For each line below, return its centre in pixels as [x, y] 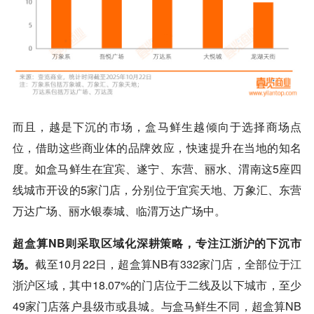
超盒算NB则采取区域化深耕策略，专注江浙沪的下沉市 [157, 243]
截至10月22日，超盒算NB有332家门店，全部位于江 [169, 264]
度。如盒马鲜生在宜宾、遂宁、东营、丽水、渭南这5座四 [157, 168]
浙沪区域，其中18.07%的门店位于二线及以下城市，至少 [157, 285]
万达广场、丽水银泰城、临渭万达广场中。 [119, 210]
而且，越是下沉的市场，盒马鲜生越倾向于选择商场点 [157, 126]
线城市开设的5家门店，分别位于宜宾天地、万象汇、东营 [157, 189]
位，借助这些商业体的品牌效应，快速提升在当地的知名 [157, 147]
